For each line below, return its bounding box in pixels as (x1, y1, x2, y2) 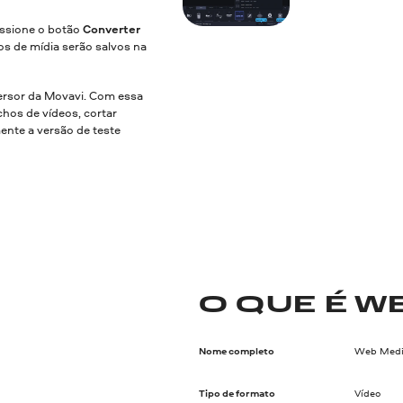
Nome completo (198, 345, 274, 358)
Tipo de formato (198, 387, 275, 400)
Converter (83, 21, 140, 38)
